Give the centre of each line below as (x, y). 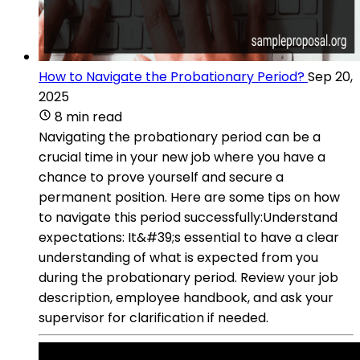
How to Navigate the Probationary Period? (172, 76)
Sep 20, (330, 76)
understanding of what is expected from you (178, 257)
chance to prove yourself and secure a (161, 177)
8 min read (88, 117)
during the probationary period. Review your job (188, 277)
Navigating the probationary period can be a (180, 137)
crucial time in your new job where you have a (182, 157)
